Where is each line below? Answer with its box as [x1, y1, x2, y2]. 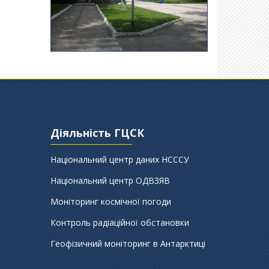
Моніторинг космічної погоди [50, 195, 171, 207]
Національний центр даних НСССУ [50, 153, 189, 165]
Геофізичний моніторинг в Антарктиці [50, 237, 205, 249]
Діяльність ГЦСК [50, 125, 144, 140]
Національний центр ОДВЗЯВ [50, 174, 170, 186]
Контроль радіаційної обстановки [50, 216, 189, 228]
